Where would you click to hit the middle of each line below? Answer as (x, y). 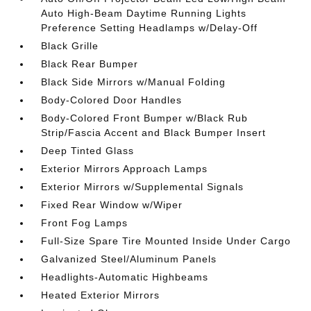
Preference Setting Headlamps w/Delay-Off (150, 28)
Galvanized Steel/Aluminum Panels (129, 259)
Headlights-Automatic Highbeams (125, 277)
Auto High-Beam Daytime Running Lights (144, 13)
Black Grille (70, 46)
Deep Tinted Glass (88, 151)
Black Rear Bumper (90, 64)
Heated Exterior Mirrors (101, 295)
